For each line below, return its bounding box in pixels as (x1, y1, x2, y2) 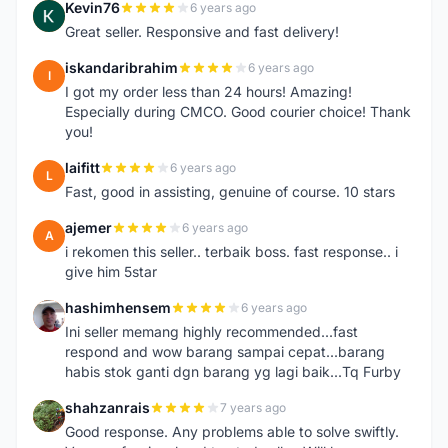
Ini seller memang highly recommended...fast (65, 323, 358, 340)
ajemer (65, 219, 112, 236)
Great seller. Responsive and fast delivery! (65, 23, 339, 40)
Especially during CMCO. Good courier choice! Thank (65, 103, 411, 120)
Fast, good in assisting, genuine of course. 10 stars (65, 183, 395, 200)
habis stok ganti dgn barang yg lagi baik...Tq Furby (65, 363, 401, 380)
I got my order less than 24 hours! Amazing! (65, 83, 352, 100)
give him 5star (65, 263, 157, 280)
